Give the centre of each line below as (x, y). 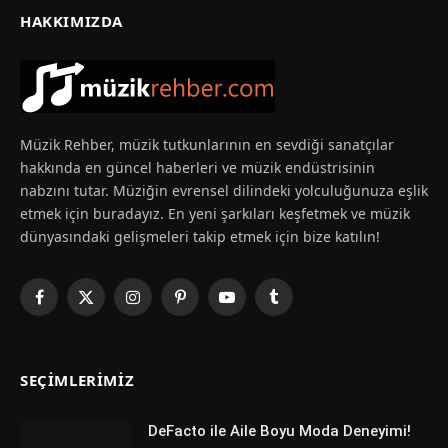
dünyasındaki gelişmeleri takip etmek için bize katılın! (200, 237)
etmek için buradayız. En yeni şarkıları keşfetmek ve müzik (215, 214)
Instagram (166, 306)
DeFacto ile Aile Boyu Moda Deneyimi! (279, 431)
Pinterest (208, 306)
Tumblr (296, 306)
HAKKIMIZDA (71, 21)
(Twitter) (112, 327)
